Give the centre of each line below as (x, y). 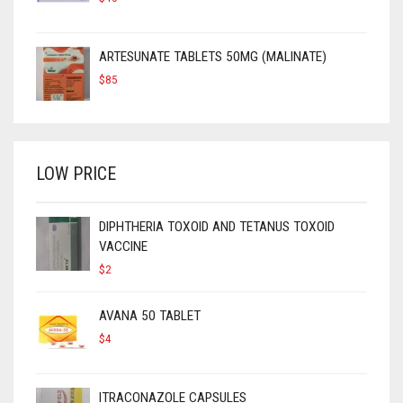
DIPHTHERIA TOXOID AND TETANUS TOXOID (217, 226)
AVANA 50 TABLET (150, 315)
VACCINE (123, 246)
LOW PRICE (76, 173)
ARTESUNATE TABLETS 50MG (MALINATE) (213, 56)
